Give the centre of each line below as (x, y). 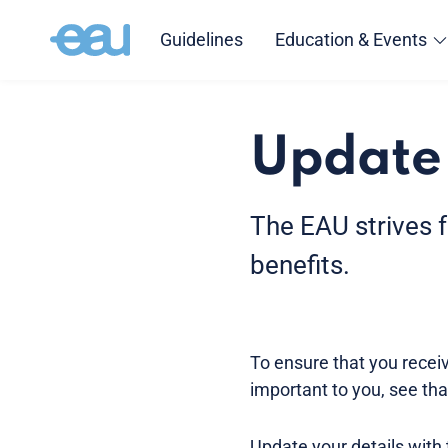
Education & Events (350, 39)
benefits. (300, 265)
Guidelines (201, 39)
